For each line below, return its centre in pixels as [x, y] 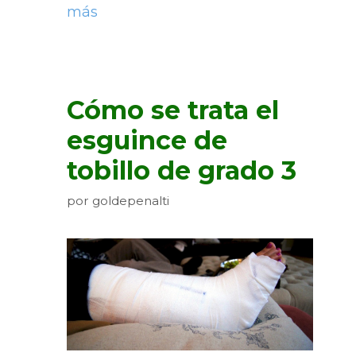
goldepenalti [131, 201]
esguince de [147, 141]
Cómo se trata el [173, 110]
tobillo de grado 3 [182, 171]
